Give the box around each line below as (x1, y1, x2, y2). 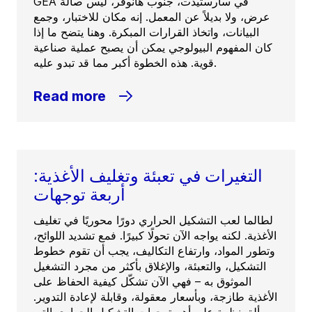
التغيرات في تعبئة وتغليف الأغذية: (33, 166, 263, 187)
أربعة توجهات (33, 185, 125, 205)
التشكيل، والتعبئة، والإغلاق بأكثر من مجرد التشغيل (33, 259, 266, 274)
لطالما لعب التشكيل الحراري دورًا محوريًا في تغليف (33, 213, 273, 228)
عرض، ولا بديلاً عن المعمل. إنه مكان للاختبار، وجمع (33, 10, 270, 24)
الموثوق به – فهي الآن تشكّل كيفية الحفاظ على (33, 274, 251, 289)
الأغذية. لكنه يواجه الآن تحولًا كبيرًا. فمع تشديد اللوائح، (33, 228, 276, 243)
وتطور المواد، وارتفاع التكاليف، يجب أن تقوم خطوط (33, 244, 275, 258)
